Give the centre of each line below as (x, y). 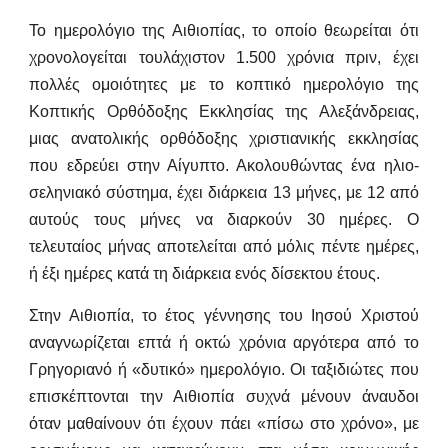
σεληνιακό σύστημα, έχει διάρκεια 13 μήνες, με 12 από (224, 193)
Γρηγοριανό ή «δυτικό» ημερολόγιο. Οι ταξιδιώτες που (224, 369)
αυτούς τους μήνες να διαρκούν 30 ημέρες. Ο (224, 220)
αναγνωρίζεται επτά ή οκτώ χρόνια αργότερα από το (224, 342)
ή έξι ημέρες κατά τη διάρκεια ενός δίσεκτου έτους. (205, 274)
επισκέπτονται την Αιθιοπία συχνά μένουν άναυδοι (224, 396)
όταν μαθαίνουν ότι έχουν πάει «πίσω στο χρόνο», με (224, 423)
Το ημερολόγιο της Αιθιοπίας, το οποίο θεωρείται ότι (224, 31)
